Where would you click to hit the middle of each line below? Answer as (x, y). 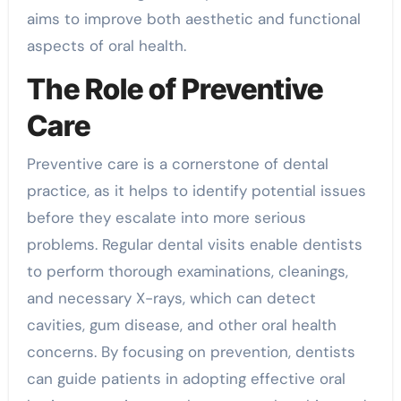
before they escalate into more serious (166, 217)
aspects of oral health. (106, 46)
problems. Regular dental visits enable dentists (194, 244)
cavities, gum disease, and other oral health (181, 324)
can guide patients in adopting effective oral (186, 378)
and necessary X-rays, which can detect (171, 298)
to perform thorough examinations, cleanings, (187, 271)
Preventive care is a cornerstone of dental (177, 163)
